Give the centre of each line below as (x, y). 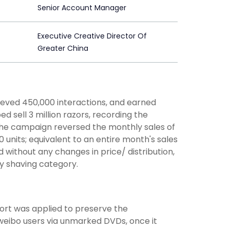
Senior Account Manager (82, 8)
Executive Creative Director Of (92, 36)
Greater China (63, 49)
